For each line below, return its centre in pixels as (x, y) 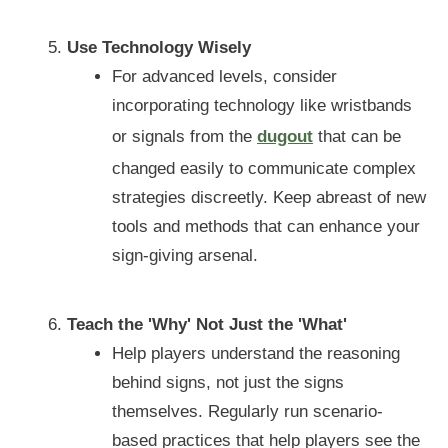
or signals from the (184, 136)
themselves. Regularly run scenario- (247, 411)
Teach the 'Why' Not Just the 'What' (206, 324)
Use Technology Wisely (158, 47)
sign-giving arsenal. (185, 255)
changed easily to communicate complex (264, 168)
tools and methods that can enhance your (266, 226)
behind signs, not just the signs (228, 382)
